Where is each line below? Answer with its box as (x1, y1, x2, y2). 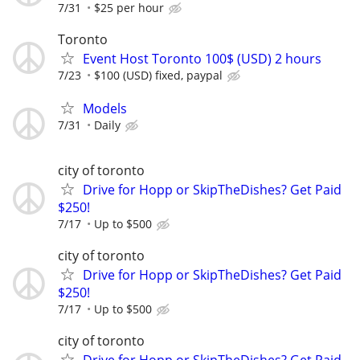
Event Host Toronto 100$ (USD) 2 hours (83, 49, 321, 67)
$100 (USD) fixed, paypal (94, 67, 223, 83)
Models (83, 99, 127, 117)
